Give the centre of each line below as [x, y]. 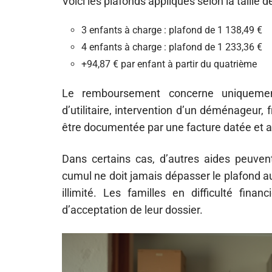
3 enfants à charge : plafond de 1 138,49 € [172, 30]
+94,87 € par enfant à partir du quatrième [169, 64]
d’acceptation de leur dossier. [132, 210]
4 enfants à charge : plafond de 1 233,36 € [172, 47]
